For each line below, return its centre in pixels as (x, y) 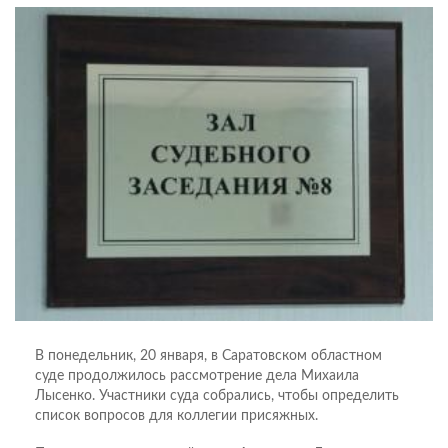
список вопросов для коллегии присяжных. (176, 415)
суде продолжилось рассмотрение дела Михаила (197, 375)
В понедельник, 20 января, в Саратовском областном (208, 355)
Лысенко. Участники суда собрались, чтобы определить (217, 395)
